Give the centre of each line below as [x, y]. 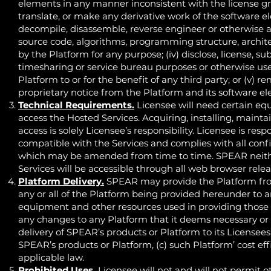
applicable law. [51, 257]
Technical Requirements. [76, 105]
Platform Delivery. [61, 181]
